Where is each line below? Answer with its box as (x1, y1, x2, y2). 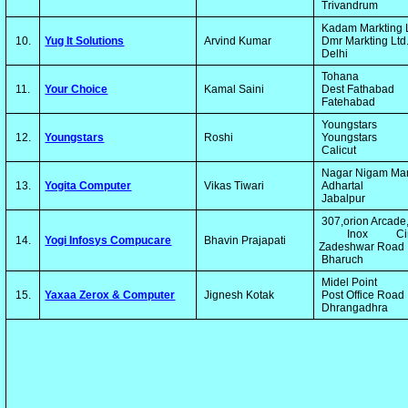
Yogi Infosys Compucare (45, 234, 172, 247)
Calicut (319, 144, 357, 157)
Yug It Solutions (45, 35, 125, 47)
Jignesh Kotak (201, 289, 275, 301)
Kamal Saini (201, 83, 265, 96)
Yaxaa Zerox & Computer (45, 289, 176, 301)
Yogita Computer (45, 179, 132, 192)
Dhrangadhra (319, 301, 389, 314)
